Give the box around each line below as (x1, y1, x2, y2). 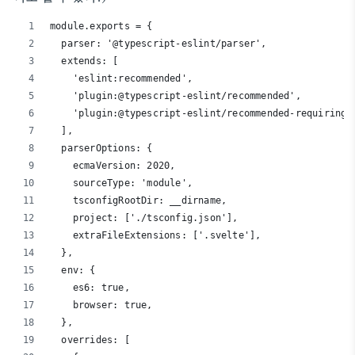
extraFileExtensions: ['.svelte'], (50, 230, 261, 241)
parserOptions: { (50, 143, 153, 154)
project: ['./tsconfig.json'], (50, 212, 239, 223)
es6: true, (50, 282, 130, 293)
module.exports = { (50, 21, 153, 32)
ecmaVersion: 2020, (50, 160, 176, 171)
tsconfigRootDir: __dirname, (50, 195, 227, 206)
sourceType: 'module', (50, 177, 193, 189)
